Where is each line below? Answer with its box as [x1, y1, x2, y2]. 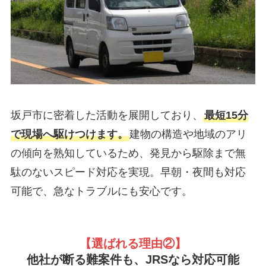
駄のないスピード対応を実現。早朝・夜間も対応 [10, 166, 246, 178]
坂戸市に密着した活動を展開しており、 [10, 109, 203, 121]
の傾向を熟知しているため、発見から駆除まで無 [10, 147, 246, 159]
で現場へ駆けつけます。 [10, 128, 128, 140]
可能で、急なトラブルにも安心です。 [10, 185, 192, 197]
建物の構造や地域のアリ [129, 128, 247, 140]
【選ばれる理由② [80, 236, 175, 250]
